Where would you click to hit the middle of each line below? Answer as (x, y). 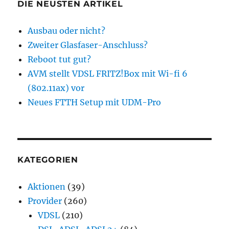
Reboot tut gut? (60, 59)
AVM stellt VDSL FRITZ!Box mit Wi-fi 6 (108, 73)
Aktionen (47, 186)
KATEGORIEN (48, 159)
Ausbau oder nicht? (67, 30)
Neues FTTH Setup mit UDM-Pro (95, 102)
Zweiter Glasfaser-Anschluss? (88, 45)
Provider (45, 201)
